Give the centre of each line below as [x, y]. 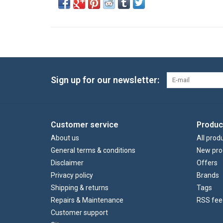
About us [65, 138]
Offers [207, 163]
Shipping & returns [80, 188]
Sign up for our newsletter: [105, 80]
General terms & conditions [93, 151]
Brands [208, 175]
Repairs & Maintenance [87, 200]
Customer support [79, 213]
